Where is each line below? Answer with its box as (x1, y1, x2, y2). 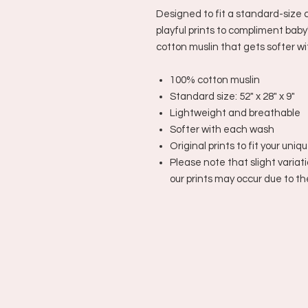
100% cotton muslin (170, 75, 260, 85)
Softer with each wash (170, 124, 274, 135)
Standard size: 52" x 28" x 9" (170, 91, 295, 102)
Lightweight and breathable (170, 108, 300, 118)
